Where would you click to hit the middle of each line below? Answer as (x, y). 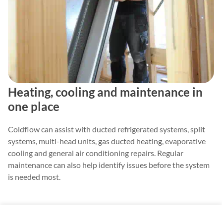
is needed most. (34, 177)
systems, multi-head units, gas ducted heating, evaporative (107, 141)
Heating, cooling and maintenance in (105, 92)
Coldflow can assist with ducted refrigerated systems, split (107, 129)
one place (34, 107)
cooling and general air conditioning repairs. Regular (96, 153)
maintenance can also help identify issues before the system (109, 165)
